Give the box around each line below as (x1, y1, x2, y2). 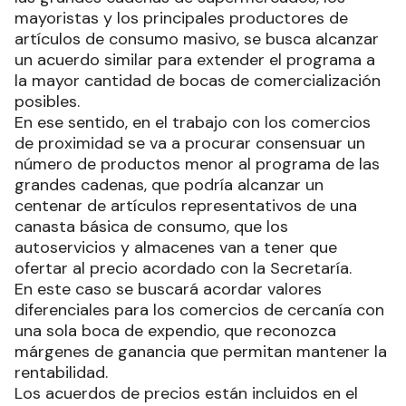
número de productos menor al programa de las (14, 153, 380, 176)
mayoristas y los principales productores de (14, 7, 348, 30)
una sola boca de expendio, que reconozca (14, 320, 336, 343)
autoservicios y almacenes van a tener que (14, 237, 337, 259)
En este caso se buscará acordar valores (14, 278, 322, 301)
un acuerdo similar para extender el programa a (14, 49, 375, 72)
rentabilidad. (14, 362, 108, 384)
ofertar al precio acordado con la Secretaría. (14, 257, 352, 280)
